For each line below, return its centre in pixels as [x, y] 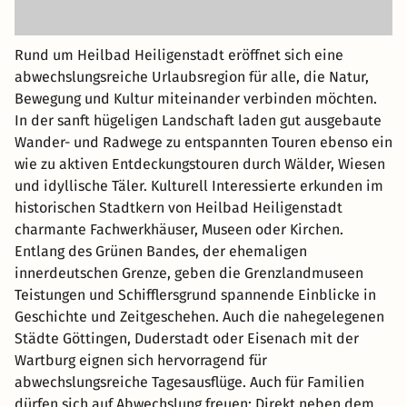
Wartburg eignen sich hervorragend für [141, 360]
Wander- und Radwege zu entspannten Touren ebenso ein [203, 142]
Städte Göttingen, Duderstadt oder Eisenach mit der [187, 338]
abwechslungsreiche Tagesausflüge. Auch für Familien [189, 382]
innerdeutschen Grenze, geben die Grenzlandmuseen [189, 273]
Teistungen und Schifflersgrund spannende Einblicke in [195, 294]
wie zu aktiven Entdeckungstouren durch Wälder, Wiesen [200, 164]
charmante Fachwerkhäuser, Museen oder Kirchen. [179, 229]
